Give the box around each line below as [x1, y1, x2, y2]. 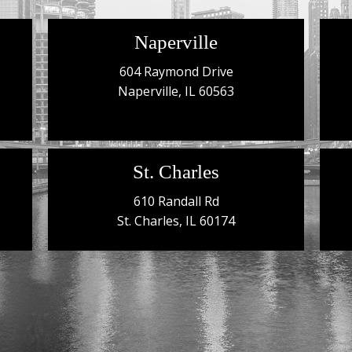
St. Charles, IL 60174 [117, 212, 235, 230]
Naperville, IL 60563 [118, 82, 234, 101]
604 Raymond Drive [119, 63, 233, 81]
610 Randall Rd [133, 192, 219, 211]
